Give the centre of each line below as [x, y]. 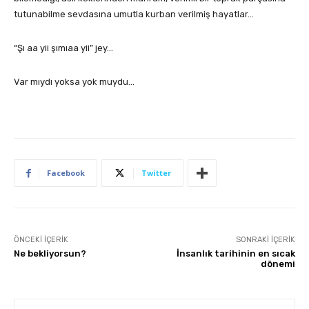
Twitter [156, 173]
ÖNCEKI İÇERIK [41, 240]
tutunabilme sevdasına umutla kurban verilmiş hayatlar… [134, 14]
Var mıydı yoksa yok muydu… [74, 82]
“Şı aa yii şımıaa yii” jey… [63, 48]
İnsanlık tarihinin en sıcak [236, 254]
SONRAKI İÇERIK [265, 240]
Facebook [66, 173]
